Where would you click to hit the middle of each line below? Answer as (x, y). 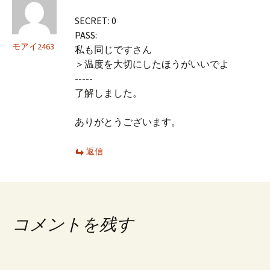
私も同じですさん (113, 50)
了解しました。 (108, 93)
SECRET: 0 (96, 21)
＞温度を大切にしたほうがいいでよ (152, 64)
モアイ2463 (33, 47)
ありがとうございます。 (128, 122)
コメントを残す (73, 224)
